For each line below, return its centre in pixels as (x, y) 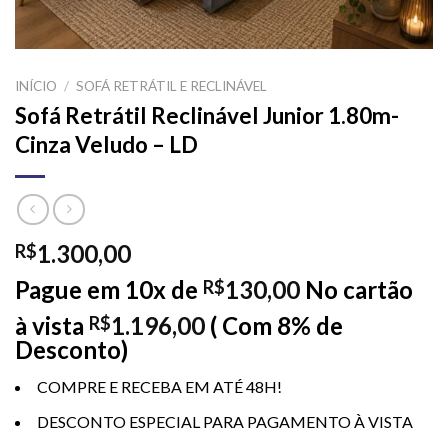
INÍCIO (36, 86)
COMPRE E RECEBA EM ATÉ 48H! (159, 386)
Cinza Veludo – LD (106, 145)
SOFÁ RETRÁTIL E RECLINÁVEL (172, 86)
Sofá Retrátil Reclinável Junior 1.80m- (207, 116)
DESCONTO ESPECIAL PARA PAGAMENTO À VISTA (225, 421)
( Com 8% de (276, 325)
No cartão (359, 289)
